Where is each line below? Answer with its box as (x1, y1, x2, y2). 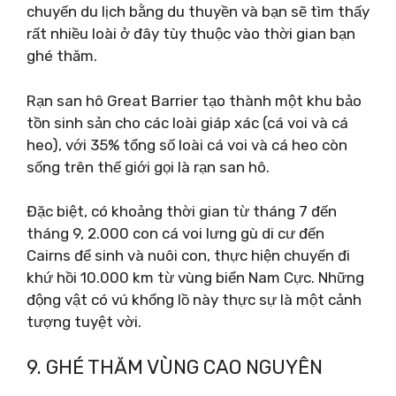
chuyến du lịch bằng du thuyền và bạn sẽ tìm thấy (27, 3, 369, 20)
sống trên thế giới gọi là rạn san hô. (27, 157, 270, 176)
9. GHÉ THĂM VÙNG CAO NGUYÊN (27, 354, 323, 379)
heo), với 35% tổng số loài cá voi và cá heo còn (27, 135, 347, 154)
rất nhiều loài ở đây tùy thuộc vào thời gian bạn (27, 25, 355, 42)
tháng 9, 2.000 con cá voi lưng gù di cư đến (27, 225, 324, 242)
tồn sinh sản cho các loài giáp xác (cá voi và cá (27, 113, 348, 132)
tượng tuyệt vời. (27, 313, 141, 331)
